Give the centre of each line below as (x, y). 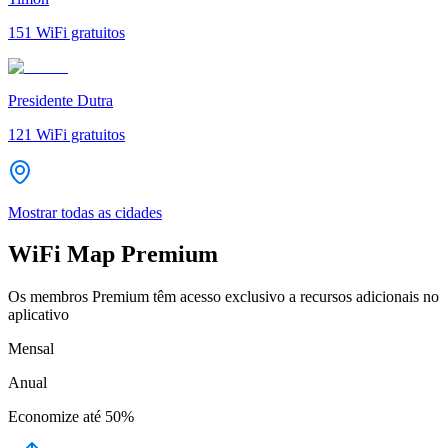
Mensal (31, 349)
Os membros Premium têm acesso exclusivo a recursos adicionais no (223, 297)
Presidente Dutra (60, 100)
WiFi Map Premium (113, 254)
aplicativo (38, 315)
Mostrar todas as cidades (85, 212)
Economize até (54, 417)
